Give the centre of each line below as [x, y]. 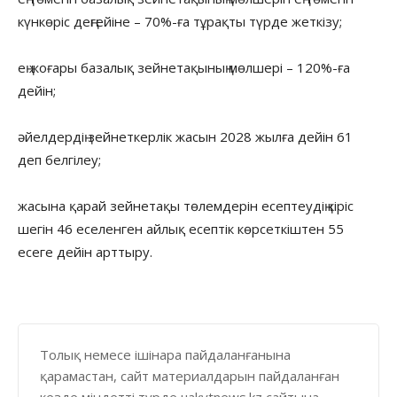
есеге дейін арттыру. [85, 251]
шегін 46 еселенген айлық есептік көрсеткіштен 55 [181, 228]
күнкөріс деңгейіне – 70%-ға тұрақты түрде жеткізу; [180, 21]
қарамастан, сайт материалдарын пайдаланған [190, 375]
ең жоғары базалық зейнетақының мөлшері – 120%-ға [184, 67]
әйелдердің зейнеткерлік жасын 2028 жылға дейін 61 [185, 136]
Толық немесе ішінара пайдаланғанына [165, 354]
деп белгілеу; [59, 159]
